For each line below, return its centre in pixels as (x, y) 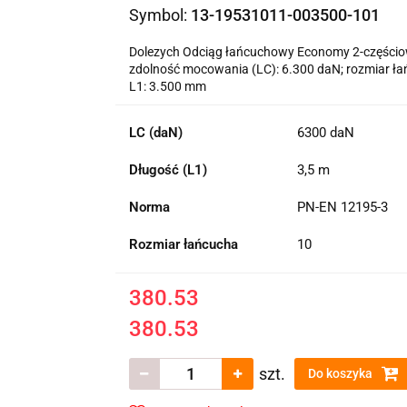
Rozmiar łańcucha (183, 244)
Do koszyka (341, 373)
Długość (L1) (168, 170)
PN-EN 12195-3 (342, 207)
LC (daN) (155, 133)
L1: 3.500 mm (167, 86)
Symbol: (159, 15)
